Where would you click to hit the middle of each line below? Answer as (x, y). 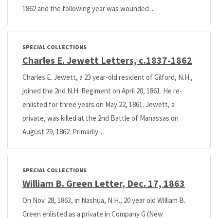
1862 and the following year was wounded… (89, 9)
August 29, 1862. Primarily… (64, 132)
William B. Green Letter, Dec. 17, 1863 (104, 183)
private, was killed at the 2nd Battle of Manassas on (100, 118)
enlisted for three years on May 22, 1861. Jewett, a (99, 105)
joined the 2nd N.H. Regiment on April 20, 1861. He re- (102, 91)
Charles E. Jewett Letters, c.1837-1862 (107, 60)
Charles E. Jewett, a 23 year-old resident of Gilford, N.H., (108, 77)
